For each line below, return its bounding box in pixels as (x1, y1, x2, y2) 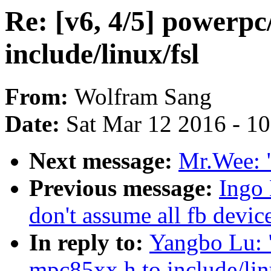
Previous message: (29, 175, 219, 201)
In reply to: (29, 229, 149, 256)
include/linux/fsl (5, 38, 199, 70)
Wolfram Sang (74, 83, 212, 110)
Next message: (29, 148, 178, 174)
